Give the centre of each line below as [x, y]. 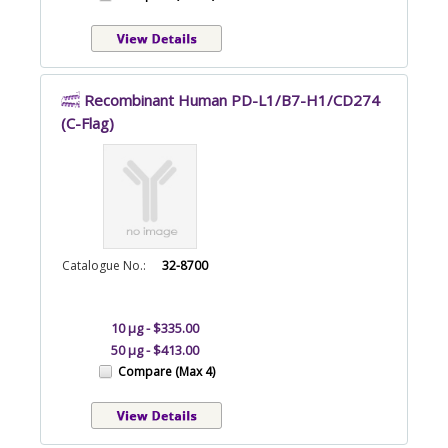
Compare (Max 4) [166, 371]
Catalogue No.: [104, 265]
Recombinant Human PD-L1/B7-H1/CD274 [232, 99]
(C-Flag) [87, 122]
